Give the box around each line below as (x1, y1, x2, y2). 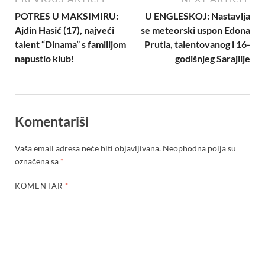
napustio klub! (15, 52, 75, 64)
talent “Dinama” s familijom (15, 38, 126, 50)
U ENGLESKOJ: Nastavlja (145, 9, 250, 21)
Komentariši (15, 112, 89, 130)
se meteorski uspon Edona (141, 24, 250, 35)
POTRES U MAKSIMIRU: (15, 9, 118, 21)
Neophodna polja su (163, 143, 236, 154)
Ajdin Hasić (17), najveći (15, 24, 114, 35)
